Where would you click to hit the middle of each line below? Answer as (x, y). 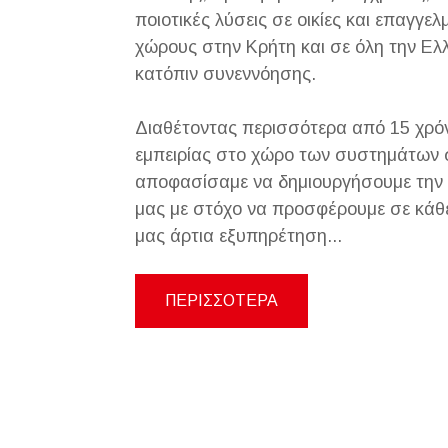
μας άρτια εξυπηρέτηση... (238, 236)
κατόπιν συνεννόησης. (225, 74)
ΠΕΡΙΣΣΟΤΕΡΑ (221, 300)
